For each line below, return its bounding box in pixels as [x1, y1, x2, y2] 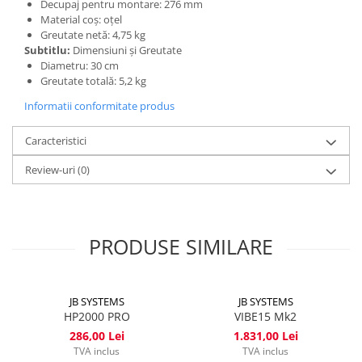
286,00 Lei [69, 327, 124, 343]
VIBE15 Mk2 [234, 308, 297, 324]
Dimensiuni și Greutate [70, 42, 182, 57]
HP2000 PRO [63, 308, 130, 324]
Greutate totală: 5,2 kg [40, 73, 146, 88]
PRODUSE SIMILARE [89, 232, 273, 260]
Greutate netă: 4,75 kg [40, 27, 145, 42]
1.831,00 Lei [233, 327, 298, 343]
